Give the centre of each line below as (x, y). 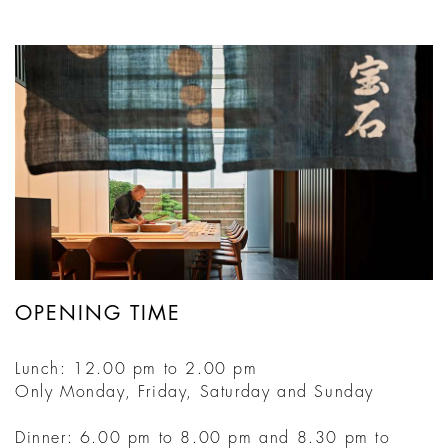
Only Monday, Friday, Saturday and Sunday (194, 392)
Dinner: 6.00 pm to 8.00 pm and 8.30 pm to (203, 438)
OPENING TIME (98, 313)
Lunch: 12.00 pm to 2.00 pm (136, 369)
